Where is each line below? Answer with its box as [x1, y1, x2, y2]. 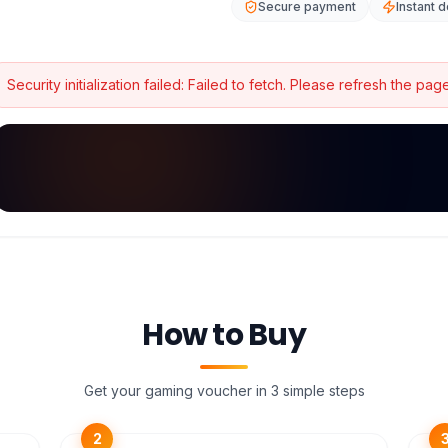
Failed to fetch [187, 76, 283, 93]
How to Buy [142, 314, 306, 356]
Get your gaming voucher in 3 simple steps [83, 382, 365, 399]
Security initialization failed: [6, 76, 188, 93]
